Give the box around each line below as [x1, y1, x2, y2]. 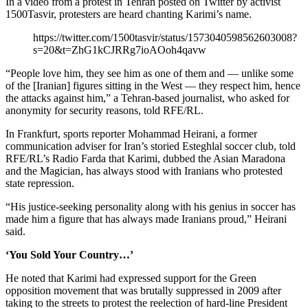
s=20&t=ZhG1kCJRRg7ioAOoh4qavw [33, 43, 206, 56]
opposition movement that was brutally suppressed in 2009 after [5, 284, 281, 296]
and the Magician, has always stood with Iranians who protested [5, 164, 283, 177]
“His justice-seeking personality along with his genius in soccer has [5, 200, 296, 212]
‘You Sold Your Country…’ [5, 248, 133, 261]
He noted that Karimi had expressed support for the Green [5, 272, 256, 284]
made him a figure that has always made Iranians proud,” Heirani [5, 212, 287, 225]
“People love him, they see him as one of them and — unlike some [5, 67, 294, 79]
